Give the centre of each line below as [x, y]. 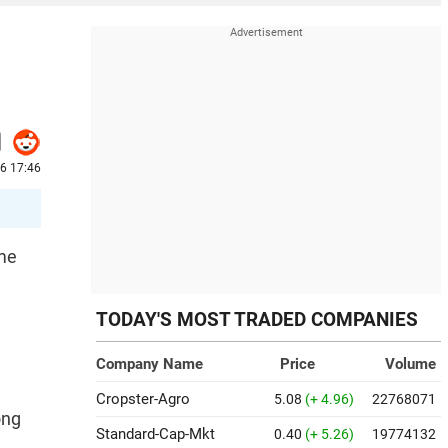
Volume [410, 364]
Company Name [149, 364]
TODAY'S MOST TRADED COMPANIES [257, 320]
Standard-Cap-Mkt [155, 434]
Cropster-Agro [143, 399]
